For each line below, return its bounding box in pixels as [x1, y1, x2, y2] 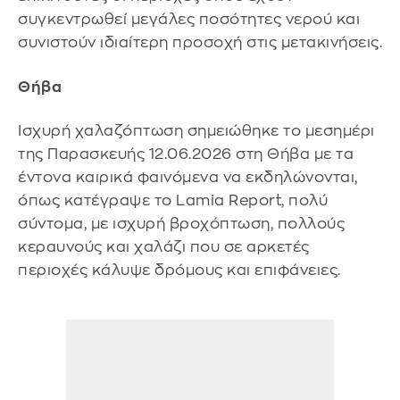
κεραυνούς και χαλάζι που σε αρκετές [18, 239, 310, 255]
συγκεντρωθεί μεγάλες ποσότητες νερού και [18, 12, 360, 28]
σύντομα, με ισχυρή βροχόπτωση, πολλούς [18, 216, 345, 232]
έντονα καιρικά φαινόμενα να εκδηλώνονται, [18, 170, 358, 186]
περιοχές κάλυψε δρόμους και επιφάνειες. [18, 262, 341, 279]
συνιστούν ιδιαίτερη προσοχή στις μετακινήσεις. [18, 35, 382, 51]
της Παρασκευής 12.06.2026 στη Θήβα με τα [18, 146, 354, 162]
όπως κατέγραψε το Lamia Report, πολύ [18, 193, 328, 209]
